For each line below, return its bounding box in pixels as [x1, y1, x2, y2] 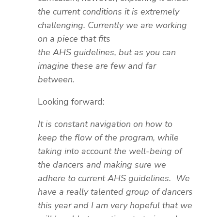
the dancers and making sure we [38, 158, 166, 170]
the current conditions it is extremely [38, 5, 179, 17]
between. [38, 73, 75, 85]
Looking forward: [38, 95, 105, 108]
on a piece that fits [38, 32, 110, 45]
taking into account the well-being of [38, 145, 182, 157]
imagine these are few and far [38, 60, 156, 72]
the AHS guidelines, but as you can [38, 46, 176, 58]
